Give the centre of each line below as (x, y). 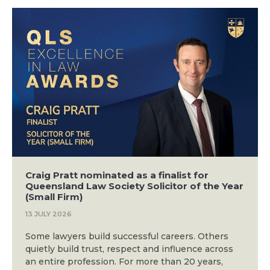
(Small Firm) (54, 196)
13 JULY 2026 (48, 214)
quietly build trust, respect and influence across (129, 249)
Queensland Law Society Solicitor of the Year (134, 186)
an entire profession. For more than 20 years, (124, 261)
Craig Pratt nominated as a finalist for (117, 175)
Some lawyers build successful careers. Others (127, 236)
